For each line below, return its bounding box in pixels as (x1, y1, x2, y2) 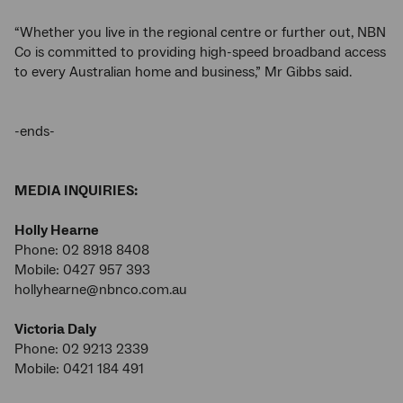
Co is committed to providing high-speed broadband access (14, 43, 386, 61)
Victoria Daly (14, 320, 96, 338)
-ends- (14, 122, 55, 140)
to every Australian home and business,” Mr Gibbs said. (14, 63, 352, 81)
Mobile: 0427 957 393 (14, 261, 150, 279)
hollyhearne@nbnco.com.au (14, 281, 187, 299)
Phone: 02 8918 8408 (14, 241, 149, 259)
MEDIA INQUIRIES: (14, 182, 138, 200)
